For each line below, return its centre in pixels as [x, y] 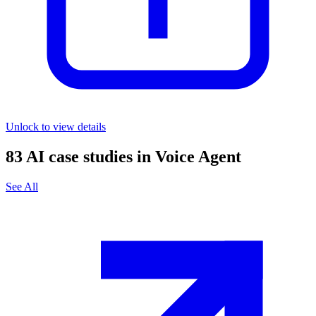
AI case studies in [89, 157]
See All [22, 187]
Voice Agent [198, 157]
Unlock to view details [56, 127]
